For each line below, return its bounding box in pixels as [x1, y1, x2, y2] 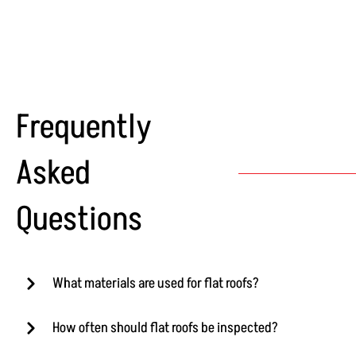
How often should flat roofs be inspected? [52, 318, 278, 339]
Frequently [16, 104, 152, 151]
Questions [16, 196, 142, 243]
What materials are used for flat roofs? [52, 273, 259, 294]
